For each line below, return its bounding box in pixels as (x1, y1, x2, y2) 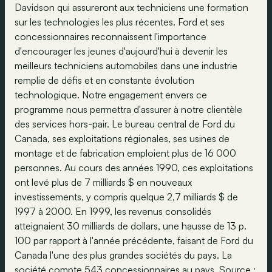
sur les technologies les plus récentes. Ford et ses (15, 16, 225, 28)
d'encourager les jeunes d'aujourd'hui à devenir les (15, 45, 228, 57)
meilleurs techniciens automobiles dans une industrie (15, 59, 237, 72)
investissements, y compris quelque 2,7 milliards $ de (15, 191, 238, 203)
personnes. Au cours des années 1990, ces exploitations (15, 161, 253, 174)
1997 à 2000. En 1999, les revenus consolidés (15, 205, 211, 217)
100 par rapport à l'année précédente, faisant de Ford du (15, 234, 253, 246)
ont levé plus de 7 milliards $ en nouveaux (15, 176, 192, 188)
